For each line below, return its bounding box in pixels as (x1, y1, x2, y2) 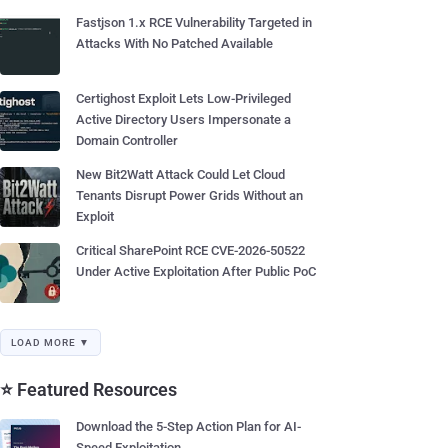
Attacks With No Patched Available (76, 36, 273, 51)
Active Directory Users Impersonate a (76, 112, 291, 127)
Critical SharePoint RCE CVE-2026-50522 (76, 243, 305, 258)
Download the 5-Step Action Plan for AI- (76, 419, 301, 434)
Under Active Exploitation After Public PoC (76, 264, 316, 279)
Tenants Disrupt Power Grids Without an (76, 188, 303, 203)
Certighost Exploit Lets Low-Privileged (76, 91, 291, 106)
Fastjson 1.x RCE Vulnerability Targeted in (76, 15, 312, 30)
